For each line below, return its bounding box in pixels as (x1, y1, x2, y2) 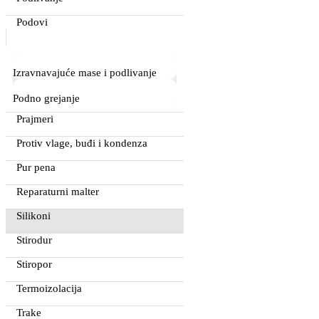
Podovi (16, 16, 48, 28)
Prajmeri (16, 113, 53, 125)
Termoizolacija (16, 282, 82, 294)
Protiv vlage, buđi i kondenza (16, 137, 147, 149)
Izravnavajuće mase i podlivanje (13, 66, 157, 78)
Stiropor (16, 258, 52, 270)
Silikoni (16, 209, 51, 221)
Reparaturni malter (16, 185, 99, 197)
